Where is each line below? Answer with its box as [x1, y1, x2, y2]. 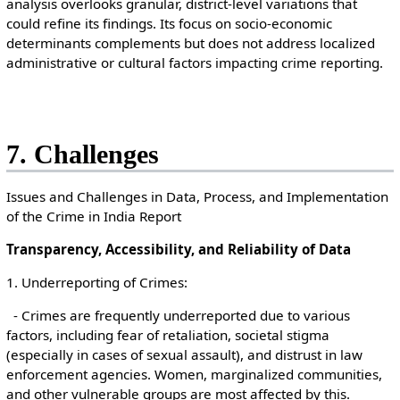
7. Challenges [5, 139, 159, 171]
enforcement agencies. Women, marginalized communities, [5, 365, 382, 384]
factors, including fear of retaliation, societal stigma [5, 326, 329, 345]
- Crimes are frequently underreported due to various [5, 306, 350, 325]
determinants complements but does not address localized [5, 34, 375, 53]
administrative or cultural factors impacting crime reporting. [5, 54, 383, 72]
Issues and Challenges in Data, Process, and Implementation [5, 187, 388, 205]
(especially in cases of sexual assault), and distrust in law [5, 346, 362, 364]
